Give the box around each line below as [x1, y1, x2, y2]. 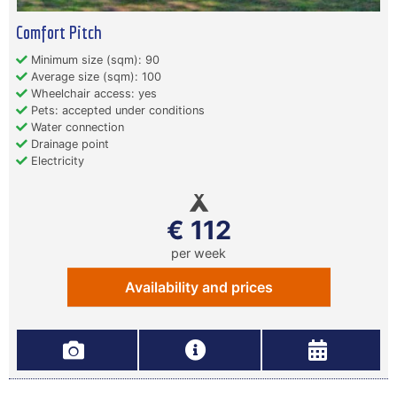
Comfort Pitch [16, 21, 102, 43]
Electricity [27, 154, 84, 167]
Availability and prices [124, 278, 273, 296]
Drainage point [27, 137, 109, 151]
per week [171, 245, 226, 261]
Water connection [27, 121, 124, 134]
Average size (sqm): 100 [27, 70, 161, 83]
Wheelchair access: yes [27, 87, 157, 100]
